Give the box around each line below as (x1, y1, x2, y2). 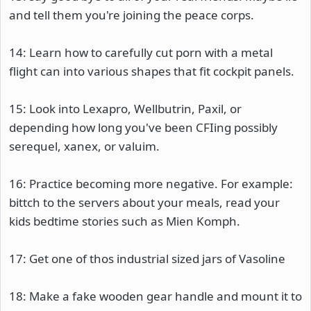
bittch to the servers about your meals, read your (9, 194, 280, 210)
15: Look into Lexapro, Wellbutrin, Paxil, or (9, 101, 242, 117)
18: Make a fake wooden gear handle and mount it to (9, 288, 302, 304)
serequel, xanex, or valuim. (9, 138, 160, 154)
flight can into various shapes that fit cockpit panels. (9, 63, 294, 79)
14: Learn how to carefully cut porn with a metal (9, 44, 273, 60)
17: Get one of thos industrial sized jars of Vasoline (9, 251, 285, 267)
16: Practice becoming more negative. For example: (9, 176, 293, 192)
